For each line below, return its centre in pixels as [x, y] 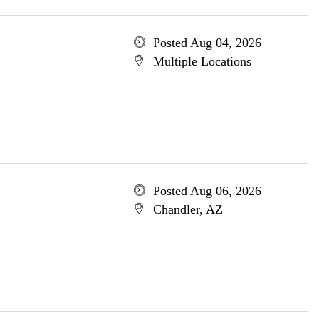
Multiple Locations [202, 61]
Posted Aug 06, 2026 [207, 191]
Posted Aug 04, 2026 [207, 43]
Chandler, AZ [188, 209]
